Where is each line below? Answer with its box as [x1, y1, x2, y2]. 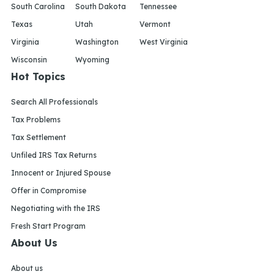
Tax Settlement [11, 132, 66, 142]
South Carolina [11, 1, 65, 11]
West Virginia [139, 37, 188, 46]
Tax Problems [11, 114, 61, 124]
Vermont [139, 19, 171, 29]
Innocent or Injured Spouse [11, 168, 111, 177]
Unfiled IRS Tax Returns [11, 150, 97, 160]
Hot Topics [11, 70, 65, 83]
